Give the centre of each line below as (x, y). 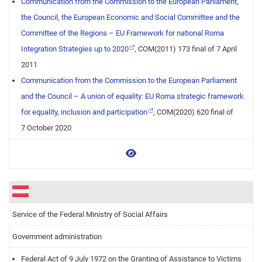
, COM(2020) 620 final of (193, 112)
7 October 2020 (46, 128)
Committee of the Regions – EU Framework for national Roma (123, 33)
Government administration (57, 237)
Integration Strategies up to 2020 (75, 49)
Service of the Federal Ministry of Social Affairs (90, 214)
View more (157, 153)
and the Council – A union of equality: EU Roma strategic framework (132, 96)
